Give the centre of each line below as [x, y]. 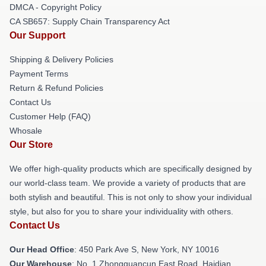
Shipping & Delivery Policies [61, 59]
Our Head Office [42, 249]
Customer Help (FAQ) [50, 116]
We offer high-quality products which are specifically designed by [131, 168]
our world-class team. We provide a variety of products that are [128, 183]
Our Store [31, 144]
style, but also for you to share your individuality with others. [121, 211]
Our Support [37, 35]
